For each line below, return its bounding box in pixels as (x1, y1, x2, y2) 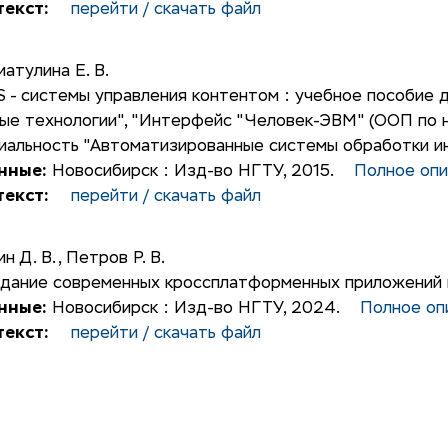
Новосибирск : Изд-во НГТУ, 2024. (46, 301, 360, 317)
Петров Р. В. (65, 251, 165, 267)
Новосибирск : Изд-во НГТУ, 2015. (46, 164, 354, 180)
